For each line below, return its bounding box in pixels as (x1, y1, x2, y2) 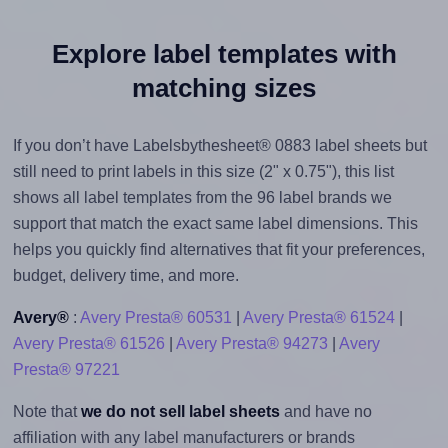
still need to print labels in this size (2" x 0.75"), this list (12, 163, 394, 181)
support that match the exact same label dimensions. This (12, 215, 418, 233)
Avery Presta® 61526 (12, 335, 165, 353)
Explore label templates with (51, 39, 397, 70)
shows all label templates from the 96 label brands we (12, 189, 392, 207)
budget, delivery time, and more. (12, 267, 239, 285)
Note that (12, 403, 81, 421)
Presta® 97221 (12, 361, 120, 379)
